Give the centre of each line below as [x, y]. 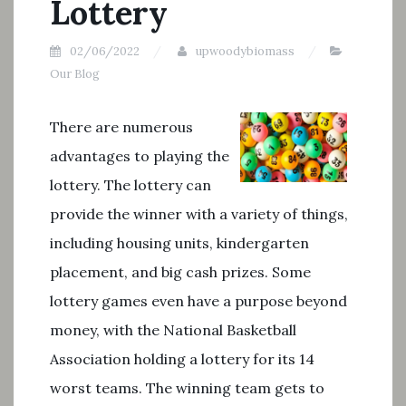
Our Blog [75, 74]
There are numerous [121, 127]
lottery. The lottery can [130, 185]
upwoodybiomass [245, 51]
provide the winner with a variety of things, [199, 214]
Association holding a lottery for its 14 [182, 359]
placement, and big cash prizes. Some [180, 272]
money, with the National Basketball [173, 330]
